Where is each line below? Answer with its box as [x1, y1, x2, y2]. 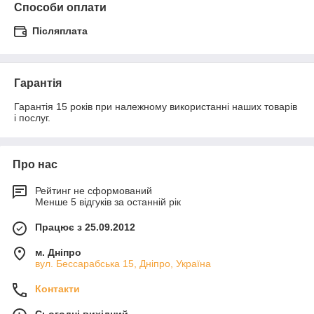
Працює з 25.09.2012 [35, 221, 135, 233]
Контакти [35, 283, 80, 294]
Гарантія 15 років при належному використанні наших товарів [14, 101, 297, 112]
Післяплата [32, 25, 88, 36]
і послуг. [14, 112, 50, 123]
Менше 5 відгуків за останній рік [35, 196, 181, 207]
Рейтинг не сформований [35, 185, 152, 196]
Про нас [13, 158, 57, 170]
